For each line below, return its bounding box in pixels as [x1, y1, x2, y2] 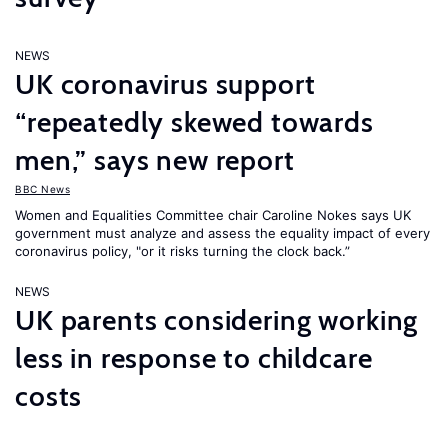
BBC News [15, 183, 70, 195]
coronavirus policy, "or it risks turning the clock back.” [15, 243, 350, 259]
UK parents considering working [15, 303, 419, 337]
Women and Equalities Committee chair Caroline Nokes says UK [15, 207, 411, 223]
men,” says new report [15, 143, 295, 177]
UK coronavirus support [15, 67, 316, 101]
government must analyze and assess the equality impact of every [15, 225, 430, 241]
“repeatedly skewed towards [15, 105, 374, 139]
